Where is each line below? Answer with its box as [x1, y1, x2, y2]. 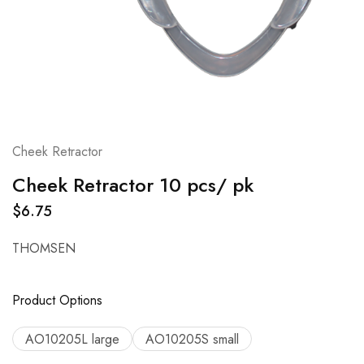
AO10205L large [25, 329, 119, 349]
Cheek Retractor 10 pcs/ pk [12, 171, 253, 199]
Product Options [12, 291, 102, 310]
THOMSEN [12, 239, 76, 258]
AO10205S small [145, 329, 239, 349]
